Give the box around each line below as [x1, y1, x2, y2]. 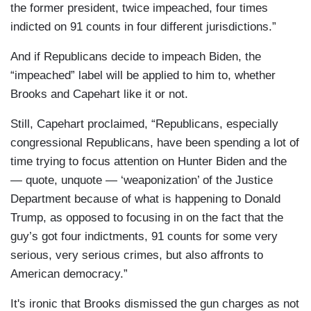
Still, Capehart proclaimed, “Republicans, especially [10, 117, 278, 131]
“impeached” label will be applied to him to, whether [10, 69, 276, 83]
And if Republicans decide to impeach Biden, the [10, 50, 261, 64]
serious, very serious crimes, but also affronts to [10, 249, 263, 262]
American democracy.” [10, 267, 128, 281]
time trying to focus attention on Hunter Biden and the [10, 155, 287, 169]
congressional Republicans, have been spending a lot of [10, 136, 299, 150]
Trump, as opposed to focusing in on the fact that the [10, 211, 283, 225]
